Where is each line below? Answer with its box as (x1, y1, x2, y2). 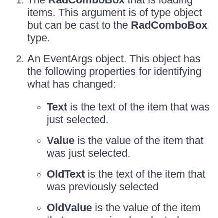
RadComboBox (131, 19, 207, 31)
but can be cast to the (27, 19, 131, 31)
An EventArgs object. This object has (27, 53, 200, 65)
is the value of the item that (74, 134, 203, 146)
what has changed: (27, 78, 116, 90)
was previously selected (47, 181, 159, 193)
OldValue (47, 201, 92, 214)
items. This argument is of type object (27, 6, 202, 18)
